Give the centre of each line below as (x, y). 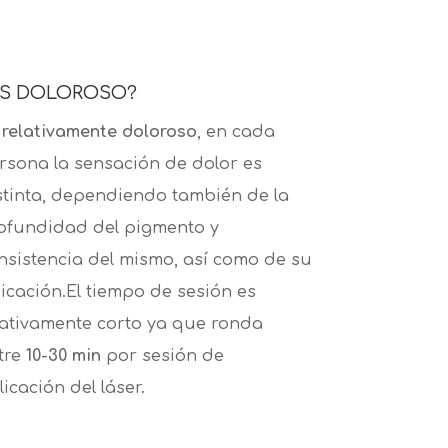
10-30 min (65, 356)
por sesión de (164, 356)
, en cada (235, 132)
